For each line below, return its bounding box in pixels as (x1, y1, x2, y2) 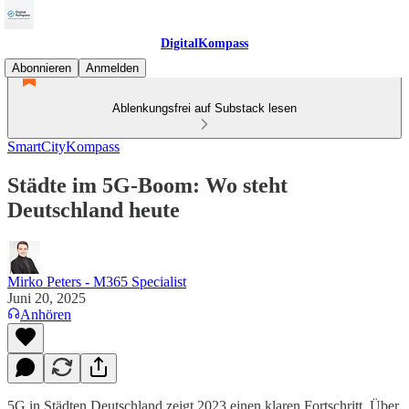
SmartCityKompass (7, 139, 120, 154)
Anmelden (86, 61, 139, 75)
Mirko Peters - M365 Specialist (7, 273, 186, 289)
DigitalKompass (161, 37, 248, 50)
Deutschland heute (7, 197, 180, 222)
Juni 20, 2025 (7, 289, 86, 306)
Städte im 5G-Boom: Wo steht (7, 173, 288, 197)
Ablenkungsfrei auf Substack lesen (112, 101, 297, 115)
